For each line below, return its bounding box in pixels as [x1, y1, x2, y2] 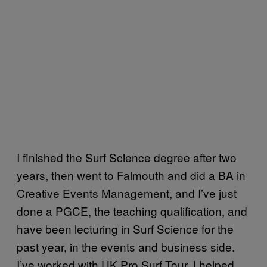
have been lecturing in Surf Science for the [17, 220, 234, 237]
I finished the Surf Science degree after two [17, 148, 237, 165]
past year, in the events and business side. [17, 238, 235, 254]
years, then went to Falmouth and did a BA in [17, 166, 246, 183]
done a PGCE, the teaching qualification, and [17, 202, 247, 219]
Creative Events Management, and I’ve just [17, 184, 237, 201]
